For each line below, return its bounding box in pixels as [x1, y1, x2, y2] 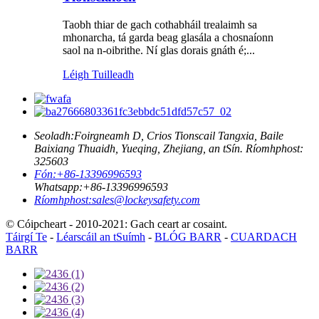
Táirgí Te [6, 231, 47, 244]
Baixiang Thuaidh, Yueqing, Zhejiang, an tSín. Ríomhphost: [34, 142, 303, 155]
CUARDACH [231, 231, 297, 244]
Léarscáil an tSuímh [56, 231, 145, 244]
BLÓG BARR [155, 231, 221, 244]
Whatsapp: [34, 181, 83, 194]
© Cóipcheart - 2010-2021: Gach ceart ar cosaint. [6, 218, 227, 231]
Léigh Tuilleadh [63, 68, 134, 81]
